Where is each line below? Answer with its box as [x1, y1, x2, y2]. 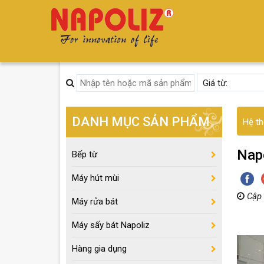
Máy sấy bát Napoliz [72, 220, 150, 230]
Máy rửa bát [72, 196, 118, 207]
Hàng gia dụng [72, 243, 127, 254]
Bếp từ [72, 149, 97, 160]
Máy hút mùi [72, 173, 119, 183]
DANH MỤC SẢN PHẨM [72, 114, 210, 129]
